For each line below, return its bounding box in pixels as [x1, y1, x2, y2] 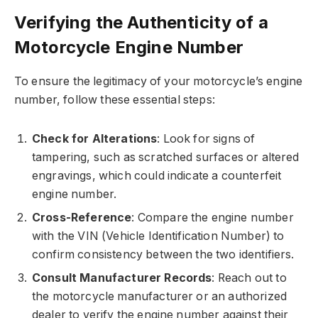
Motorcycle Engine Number [14, 36, 243, 57]
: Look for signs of [157, 131, 256, 146]
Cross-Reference [32, 210, 132, 224]
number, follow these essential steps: [14, 92, 215, 106]
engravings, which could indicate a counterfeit [32, 168, 282, 182]
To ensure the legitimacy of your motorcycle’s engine [14, 74, 303, 88]
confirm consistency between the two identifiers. [32, 247, 295, 261]
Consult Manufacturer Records [32, 270, 212, 285]
